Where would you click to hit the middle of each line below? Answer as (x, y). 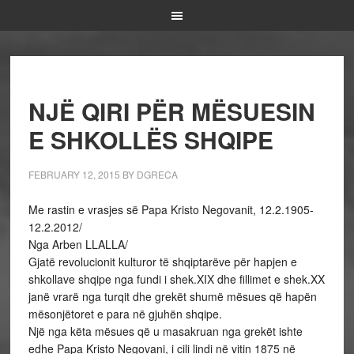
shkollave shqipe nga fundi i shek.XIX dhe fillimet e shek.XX (176, 279)
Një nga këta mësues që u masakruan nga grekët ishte (165, 331)
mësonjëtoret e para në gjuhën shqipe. (125, 314)
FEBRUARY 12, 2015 (74, 174)
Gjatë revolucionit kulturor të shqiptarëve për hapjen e (162, 262)
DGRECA (157, 174)
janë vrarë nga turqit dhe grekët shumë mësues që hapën (172, 296)
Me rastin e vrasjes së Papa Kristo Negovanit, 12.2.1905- (171, 209)
